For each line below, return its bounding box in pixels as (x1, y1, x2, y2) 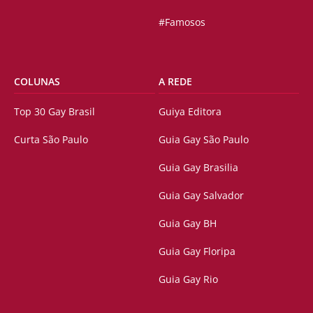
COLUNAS (14, 75, 60, 89)
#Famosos (158, 15, 205, 29)
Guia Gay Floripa (158, 245, 235, 259)
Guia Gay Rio (158, 272, 218, 286)
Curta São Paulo (14, 133, 88, 147)
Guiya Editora (158, 105, 221, 119)
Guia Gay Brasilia (158, 161, 238, 175)
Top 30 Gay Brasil (14, 105, 95, 119)
